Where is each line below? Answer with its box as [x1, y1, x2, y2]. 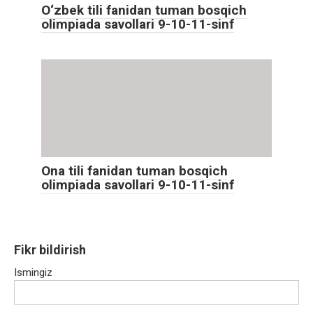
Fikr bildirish [14, 242, 86, 258]
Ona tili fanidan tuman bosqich [41, 163, 228, 180]
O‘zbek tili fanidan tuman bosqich [41, 2, 247, 19]
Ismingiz [14, 266, 52, 279]
